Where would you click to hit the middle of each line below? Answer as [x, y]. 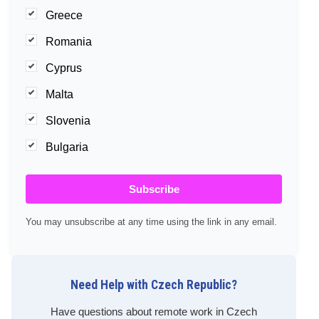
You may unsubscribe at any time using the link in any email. [151, 222]
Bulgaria [67, 147]
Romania [69, 42]
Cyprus [64, 68]
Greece [64, 16]
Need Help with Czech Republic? [154, 285]
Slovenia [68, 121]
